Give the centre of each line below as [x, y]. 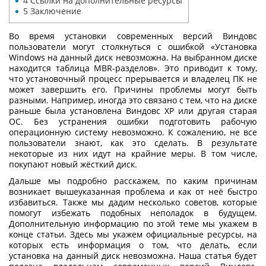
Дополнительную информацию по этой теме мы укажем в [133, 223]
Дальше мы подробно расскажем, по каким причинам [133, 180]
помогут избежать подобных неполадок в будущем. [133, 213]
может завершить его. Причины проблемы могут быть [133, 89]
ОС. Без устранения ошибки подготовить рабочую [133, 121]
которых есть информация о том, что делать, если [133, 245]
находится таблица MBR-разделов [81, 68]
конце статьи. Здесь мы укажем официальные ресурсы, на [133, 234]
